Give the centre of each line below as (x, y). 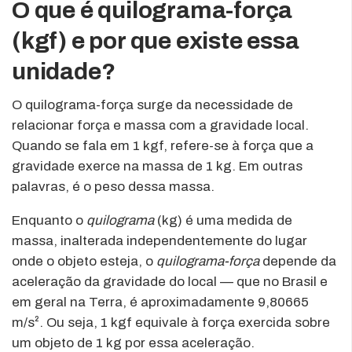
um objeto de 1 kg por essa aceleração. (133, 343)
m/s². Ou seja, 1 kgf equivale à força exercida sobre (171, 322)
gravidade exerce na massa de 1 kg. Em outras (157, 166)
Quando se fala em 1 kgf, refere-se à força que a (163, 145)
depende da (298, 261)
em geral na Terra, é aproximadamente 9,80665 (160, 302)
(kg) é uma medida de (223, 220)
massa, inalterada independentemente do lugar (159, 240)
